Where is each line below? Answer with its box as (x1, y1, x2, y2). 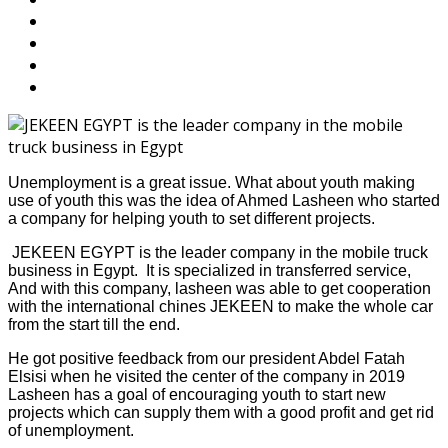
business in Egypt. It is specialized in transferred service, (8, 262, 411, 280)
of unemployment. (8, 422, 134, 440)
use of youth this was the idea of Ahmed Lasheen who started (8, 192, 440, 210)
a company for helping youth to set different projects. (8, 210, 375, 228)
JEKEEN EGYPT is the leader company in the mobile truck (8, 244, 428, 262)
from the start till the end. (8, 316, 180, 334)
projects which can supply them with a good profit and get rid (8, 404, 434, 422)
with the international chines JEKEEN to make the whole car (8, 298, 433, 316)
